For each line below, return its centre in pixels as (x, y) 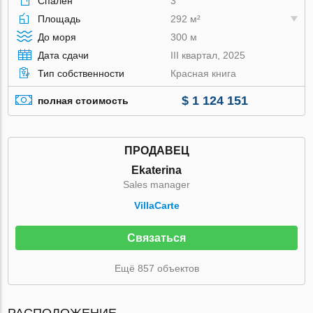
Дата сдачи (64, 55)
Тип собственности (81, 73)
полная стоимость (83, 101)
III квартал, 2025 (208, 55)
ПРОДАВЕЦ (156, 150)
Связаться (156, 238)
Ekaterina (156, 170)
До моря (57, 37)
